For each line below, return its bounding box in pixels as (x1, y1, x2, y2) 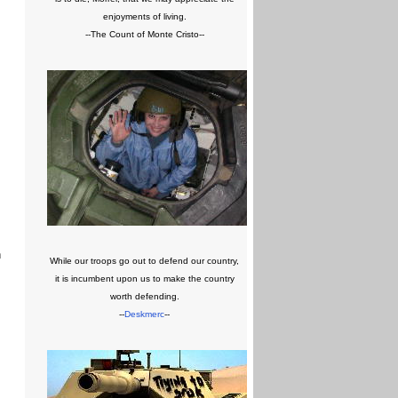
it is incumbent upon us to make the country (54, 274, 235, 283)
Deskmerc (124, 309, 164, 319)
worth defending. (109, 291, 179, 301)
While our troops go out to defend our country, (50, 256, 239, 266)
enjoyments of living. (102, 12, 187, 21)
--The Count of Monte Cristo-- (84, 29, 204, 39)
